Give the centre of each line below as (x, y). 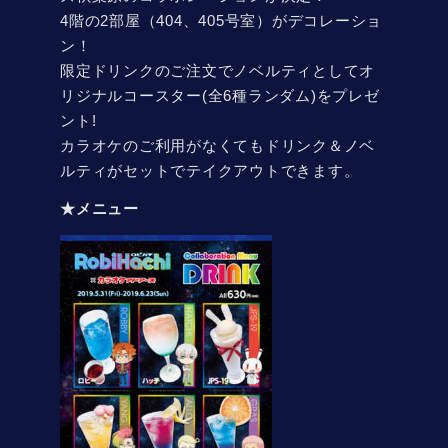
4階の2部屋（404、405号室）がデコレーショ (221, 20)
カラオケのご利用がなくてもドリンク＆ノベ (217, 145)
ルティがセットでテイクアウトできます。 (210, 170)
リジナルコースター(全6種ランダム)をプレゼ (220, 95)
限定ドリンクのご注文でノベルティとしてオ (217, 70)
